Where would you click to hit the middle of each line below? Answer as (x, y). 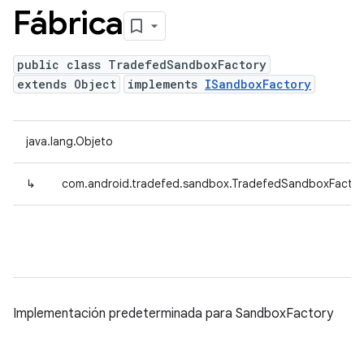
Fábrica (68, 23)
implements (166, 84)
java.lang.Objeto (69, 141)
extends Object (67, 84)
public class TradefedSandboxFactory (142, 65)
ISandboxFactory (258, 84)
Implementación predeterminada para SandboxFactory (173, 314)
